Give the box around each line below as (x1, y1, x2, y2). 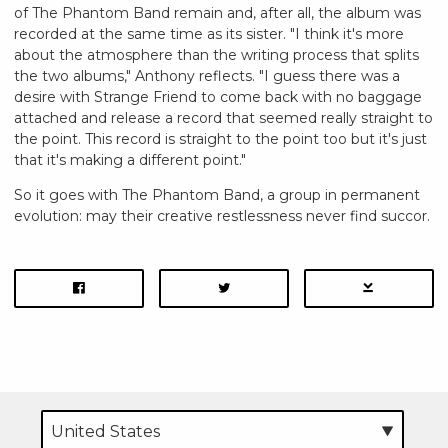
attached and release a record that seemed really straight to (14, 108, 433, 127)
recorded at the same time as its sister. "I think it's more (14, 24, 404, 43)
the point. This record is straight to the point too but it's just (14, 129, 427, 148)
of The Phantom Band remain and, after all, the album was (14, 3, 421, 22)
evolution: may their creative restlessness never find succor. (14, 206, 430, 225)
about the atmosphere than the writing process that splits (14, 45, 419, 64)
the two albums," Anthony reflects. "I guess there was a (14, 66, 400, 85)
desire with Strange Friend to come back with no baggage (14, 87, 422, 106)
